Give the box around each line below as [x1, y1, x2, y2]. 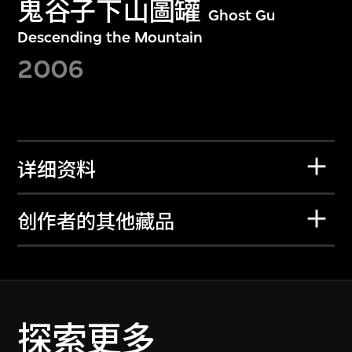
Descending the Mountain [17, 28, 203, 47]
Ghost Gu [208, 6, 276, 25]
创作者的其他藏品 [17, 211, 175, 234]
